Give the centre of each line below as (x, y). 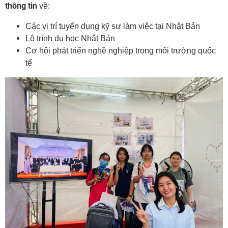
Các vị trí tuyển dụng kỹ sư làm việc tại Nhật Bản (113, 26)
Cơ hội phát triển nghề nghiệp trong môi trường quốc (121, 50)
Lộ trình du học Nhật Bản (70, 38)
